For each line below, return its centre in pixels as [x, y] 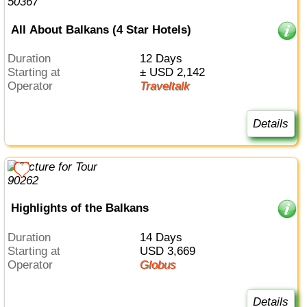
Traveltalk [168, 86]
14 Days [164, 237]
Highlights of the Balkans [79, 208]
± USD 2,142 [175, 73]
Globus [162, 265]
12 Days [164, 59]
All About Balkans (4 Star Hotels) [101, 29]
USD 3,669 [171, 251]
